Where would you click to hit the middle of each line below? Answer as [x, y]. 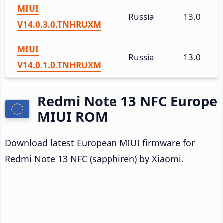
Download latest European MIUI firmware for [100, 143]
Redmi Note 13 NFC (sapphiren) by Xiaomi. [94, 159]
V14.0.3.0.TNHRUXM [59, 24]
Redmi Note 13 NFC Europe [127, 101]
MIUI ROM [73, 116]
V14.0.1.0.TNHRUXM [59, 65]
